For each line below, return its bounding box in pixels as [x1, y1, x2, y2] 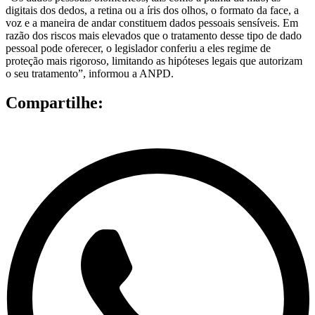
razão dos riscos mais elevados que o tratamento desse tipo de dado [6, 29, 302, 41]
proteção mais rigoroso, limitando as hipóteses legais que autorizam [6, 54, 302, 67]
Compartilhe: [6, 94, 103, 112]
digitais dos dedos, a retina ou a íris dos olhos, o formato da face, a [6, 4, 299, 16]
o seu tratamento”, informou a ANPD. [6, 67, 174, 79]
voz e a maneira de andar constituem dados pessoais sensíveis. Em [6, 16, 298, 29]
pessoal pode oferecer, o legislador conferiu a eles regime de [6, 41, 271, 54]
